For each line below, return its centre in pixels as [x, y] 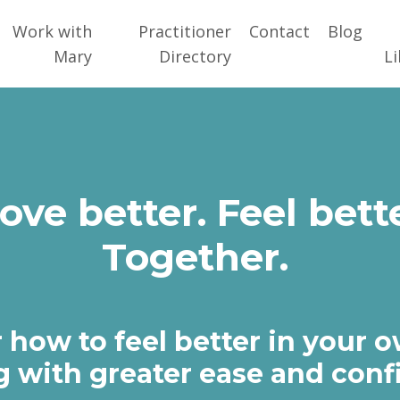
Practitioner [185, 31]
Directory [196, 56]
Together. [200, 257]
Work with [52, 31]
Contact [280, 31]
